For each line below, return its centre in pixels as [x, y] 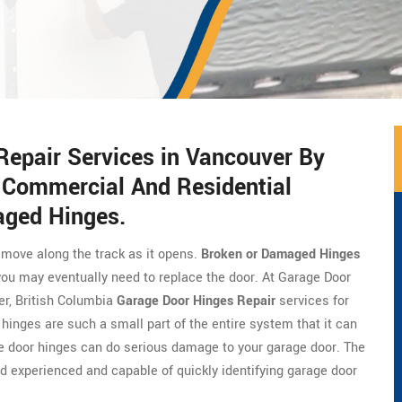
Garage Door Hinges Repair [196, 301]
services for [312, 301]
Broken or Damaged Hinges [280, 254]
